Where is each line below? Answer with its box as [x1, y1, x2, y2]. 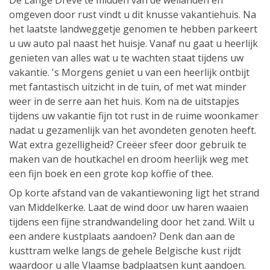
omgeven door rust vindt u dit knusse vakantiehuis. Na [9, 8, 256, 22]
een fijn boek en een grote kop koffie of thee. [9, 167, 213, 181]
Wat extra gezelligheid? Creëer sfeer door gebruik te [9, 138, 246, 152]
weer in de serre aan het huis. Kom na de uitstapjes [9, 95, 239, 108]
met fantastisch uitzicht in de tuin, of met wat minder [9, 80, 246, 94]
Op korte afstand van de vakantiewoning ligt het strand [9, 186, 259, 200]
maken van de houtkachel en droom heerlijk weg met [9, 152, 248, 166]
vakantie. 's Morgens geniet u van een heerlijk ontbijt [9, 66, 250, 80]
